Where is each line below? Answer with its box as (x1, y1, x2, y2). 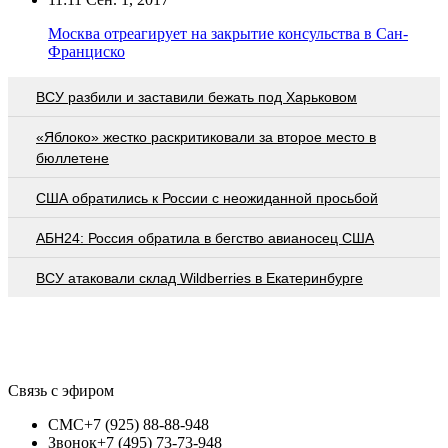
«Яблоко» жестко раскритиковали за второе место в (36, 128, 376, 145)
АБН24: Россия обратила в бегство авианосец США (36, 229, 374, 246)
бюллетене (36, 149, 109, 166)
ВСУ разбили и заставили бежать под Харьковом (36, 88, 357, 105)
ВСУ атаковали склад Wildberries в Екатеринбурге (36, 269, 363, 286)
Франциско (48, 42, 125, 60)
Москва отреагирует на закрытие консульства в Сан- (48, 24, 408, 42)
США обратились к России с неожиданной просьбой (36, 189, 378, 206)
